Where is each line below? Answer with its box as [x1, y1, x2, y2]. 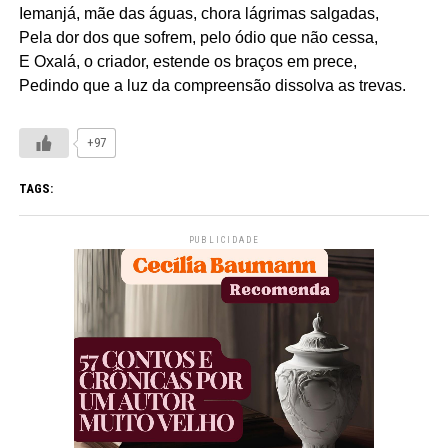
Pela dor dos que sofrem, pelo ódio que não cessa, [18, 28, 378, 46]
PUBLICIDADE [188, 234, 260, 245]
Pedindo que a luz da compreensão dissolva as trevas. [18, 76, 406, 94]
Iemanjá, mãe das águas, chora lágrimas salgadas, [18, 4, 379, 22]
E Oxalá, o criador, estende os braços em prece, [18, 52, 357, 70]
